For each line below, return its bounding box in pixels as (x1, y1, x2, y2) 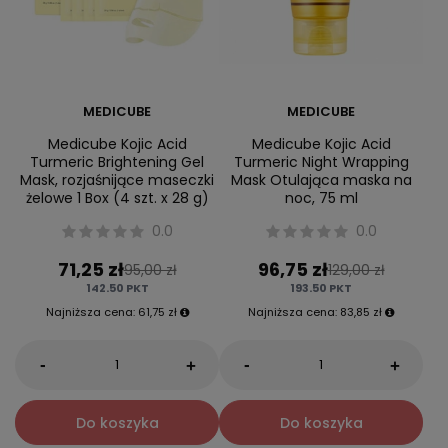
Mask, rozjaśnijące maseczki (20, 169, 214, 190)
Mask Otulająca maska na (230, 169, 412, 190)
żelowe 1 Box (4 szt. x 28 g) (25, 187, 209, 208)
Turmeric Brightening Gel (30, 151, 204, 172)
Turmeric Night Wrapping (233, 151, 409, 172)
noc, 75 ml (284, 187, 358, 208)
